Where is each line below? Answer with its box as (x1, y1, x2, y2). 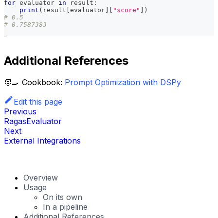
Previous (4, 106, 36, 116)
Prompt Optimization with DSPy (65, 77, 181, 87)
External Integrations (4, 135, 81, 145)
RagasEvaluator (4, 116, 62, 126)
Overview (23, 172, 58, 182)
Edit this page (14, 96, 62, 107)
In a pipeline (43, 201, 88, 212)
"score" (113, 6, 140, 14)
